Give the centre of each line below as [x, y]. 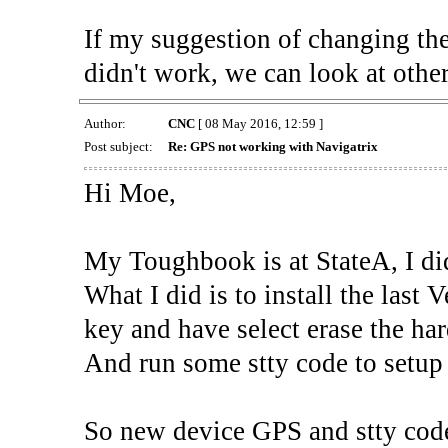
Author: [106, 123]
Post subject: [119, 146]
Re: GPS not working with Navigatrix [272, 146]
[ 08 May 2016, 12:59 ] [258, 123]
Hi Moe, [129, 193]
